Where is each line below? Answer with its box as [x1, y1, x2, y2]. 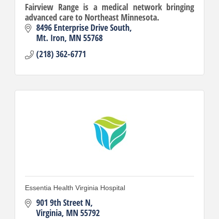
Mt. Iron [36, 31, 65, 44]
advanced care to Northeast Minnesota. [25, 11, 159, 23]
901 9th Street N [36, 196, 90, 208]
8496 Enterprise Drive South [36, 21, 130, 33]
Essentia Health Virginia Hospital [25, 183, 125, 192]
